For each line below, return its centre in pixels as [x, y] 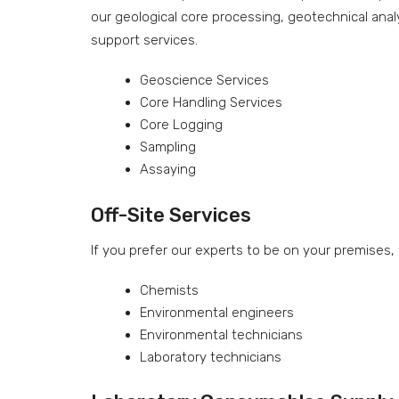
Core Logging [181, 125]
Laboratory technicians [211, 357]
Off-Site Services [171, 215]
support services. [144, 40]
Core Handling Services [211, 102]
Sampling [168, 147]
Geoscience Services [204, 80]
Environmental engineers [217, 312]
